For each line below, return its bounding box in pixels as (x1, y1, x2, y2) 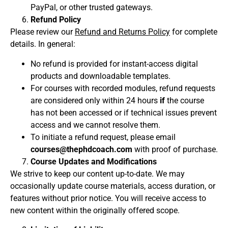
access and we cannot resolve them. (31, 120, 160, 130)
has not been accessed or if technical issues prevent (31, 107, 217, 118)
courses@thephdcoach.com (31, 144, 132, 154)
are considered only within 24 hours (31, 95, 160, 105)
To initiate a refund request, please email (31, 132, 176, 142)
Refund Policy (31, 15, 81, 25)
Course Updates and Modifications (31, 156, 157, 166)
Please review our (10, 27, 75, 37)
